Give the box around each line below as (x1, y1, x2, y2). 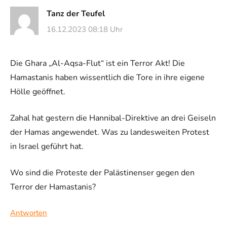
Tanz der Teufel (47, 8, 105, 19)
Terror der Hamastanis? (10, 181, 96, 193)
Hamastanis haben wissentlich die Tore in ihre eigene (10, 72, 205, 84)
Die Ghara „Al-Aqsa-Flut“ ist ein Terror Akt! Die (10, 58, 185, 69)
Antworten (10, 208, 47, 218)
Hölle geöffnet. (10, 86, 65, 98)
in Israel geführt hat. (10, 141, 84, 153)
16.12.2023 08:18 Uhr (47, 24, 123, 35)
